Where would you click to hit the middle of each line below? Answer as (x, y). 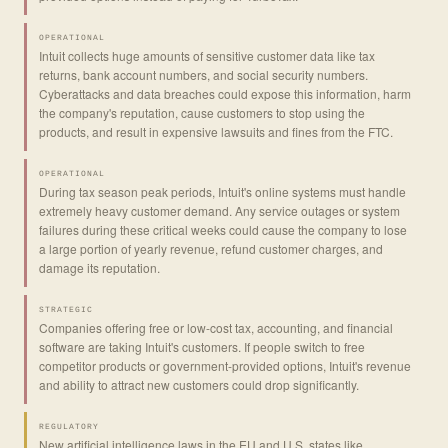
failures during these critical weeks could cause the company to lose (223, 229)
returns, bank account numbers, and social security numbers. (203, 74)
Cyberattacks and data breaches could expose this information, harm (225, 93)
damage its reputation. (99, 267)
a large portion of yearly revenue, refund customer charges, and (211, 248)
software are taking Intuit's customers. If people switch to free (202, 346)
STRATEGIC (66, 309)
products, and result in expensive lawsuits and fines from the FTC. (216, 131)
